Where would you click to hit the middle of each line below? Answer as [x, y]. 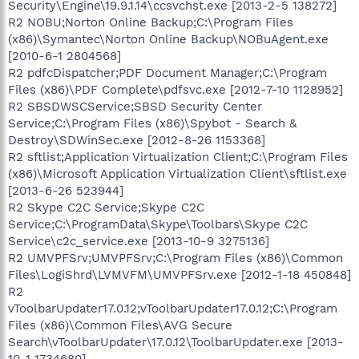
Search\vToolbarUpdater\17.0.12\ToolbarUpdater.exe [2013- [176, 342]
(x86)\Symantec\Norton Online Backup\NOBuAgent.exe [168, 39]
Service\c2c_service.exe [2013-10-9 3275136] [139, 241]
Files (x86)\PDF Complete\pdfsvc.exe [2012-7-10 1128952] [175, 89]
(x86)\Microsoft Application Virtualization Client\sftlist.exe [177, 173]
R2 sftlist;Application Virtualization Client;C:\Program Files [178, 157]
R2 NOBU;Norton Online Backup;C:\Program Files [151, 22]
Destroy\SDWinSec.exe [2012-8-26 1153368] [137, 140]
